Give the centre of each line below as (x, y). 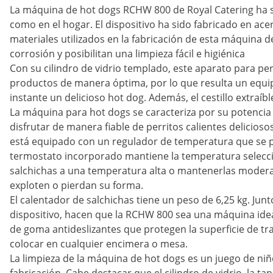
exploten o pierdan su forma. (76, 185)
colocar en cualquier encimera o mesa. (99, 244)
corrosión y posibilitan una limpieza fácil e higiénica (127, 54)
